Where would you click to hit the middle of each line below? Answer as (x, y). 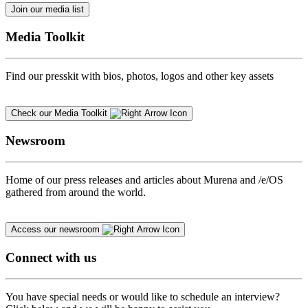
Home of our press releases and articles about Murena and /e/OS (144, 180)
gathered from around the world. (76, 192)
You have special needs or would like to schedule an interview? (143, 296)
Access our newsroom (55, 230)
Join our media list (47, 10)
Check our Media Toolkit (59, 113)
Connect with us (51, 257)
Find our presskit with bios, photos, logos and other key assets (140, 76)
